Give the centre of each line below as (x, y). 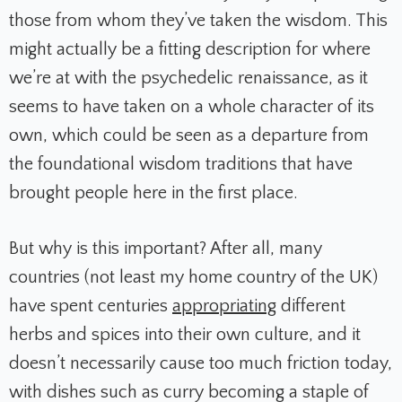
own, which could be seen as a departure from (189, 136)
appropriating (224, 306)
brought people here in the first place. (156, 193)
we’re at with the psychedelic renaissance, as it (188, 79)
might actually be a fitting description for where (190, 50)
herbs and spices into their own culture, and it (185, 335)
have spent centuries (91, 306)
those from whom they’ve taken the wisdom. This (198, 21)
